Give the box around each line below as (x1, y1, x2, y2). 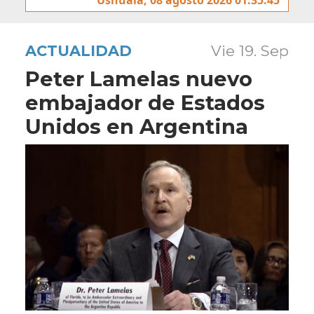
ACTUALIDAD (25, 41, 132, 60)
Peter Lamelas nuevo (25, 66, 252, 91)
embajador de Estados (25, 90, 265, 115)
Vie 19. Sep (211, 41, 289, 60)
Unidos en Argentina (25, 114, 248, 139)
